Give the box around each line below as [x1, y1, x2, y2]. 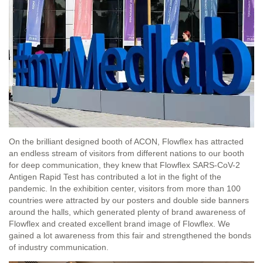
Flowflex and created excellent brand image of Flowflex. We [9, 219, 230, 229]
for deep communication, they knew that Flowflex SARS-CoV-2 [9, 160, 240, 170]
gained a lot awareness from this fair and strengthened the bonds [9, 231, 251, 241]
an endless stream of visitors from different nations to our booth [9, 149, 244, 159]
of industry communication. [9, 242, 109, 252]
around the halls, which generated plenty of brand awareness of [9, 207, 245, 217]
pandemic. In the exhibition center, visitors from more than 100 [9, 184, 241, 194]
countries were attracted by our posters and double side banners [9, 195, 249, 205]
